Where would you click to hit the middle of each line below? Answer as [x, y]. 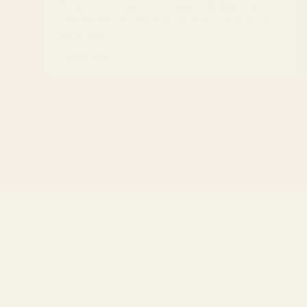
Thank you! [84, 56]
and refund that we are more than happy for [164, 20]
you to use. [82, 35]
